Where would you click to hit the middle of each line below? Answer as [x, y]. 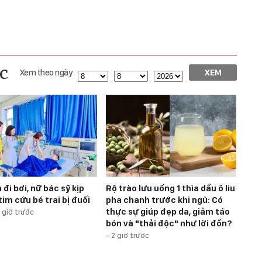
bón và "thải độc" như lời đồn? [169, 224]
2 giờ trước [130, 236]
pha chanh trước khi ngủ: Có [164, 200]
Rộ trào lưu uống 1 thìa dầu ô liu [170, 189]
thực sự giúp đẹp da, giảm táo [168, 212]
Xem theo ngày [46, 73]
